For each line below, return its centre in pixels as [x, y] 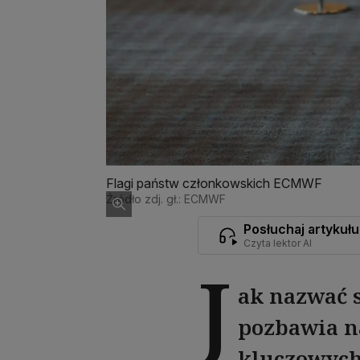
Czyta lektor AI [278, 243]
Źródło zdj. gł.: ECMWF [166, 198]
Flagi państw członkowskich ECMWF [214, 183]
